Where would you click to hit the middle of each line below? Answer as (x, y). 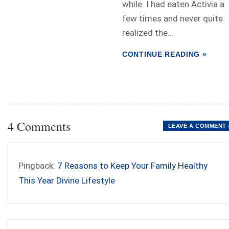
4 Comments (39, 127)
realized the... (148, 33)
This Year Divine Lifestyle (67, 181)
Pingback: (38, 166)
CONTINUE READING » (165, 54)
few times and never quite (173, 19)
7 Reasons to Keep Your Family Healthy (132, 166)
